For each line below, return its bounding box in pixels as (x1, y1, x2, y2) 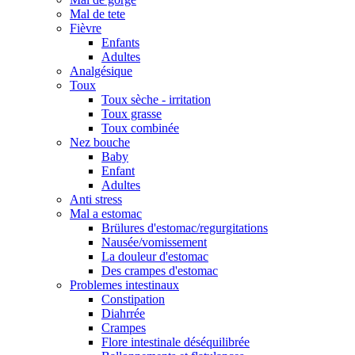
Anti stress (70, 192, 122, 206)
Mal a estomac (70, 206, 142, 220)
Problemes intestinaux (70, 277, 179, 292)
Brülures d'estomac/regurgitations (101, 220, 268, 235)
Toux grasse (101, 106, 162, 120)
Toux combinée (101, 120, 179, 135)
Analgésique (70, 63, 132, 78)
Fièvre (70, 21, 101, 35)
